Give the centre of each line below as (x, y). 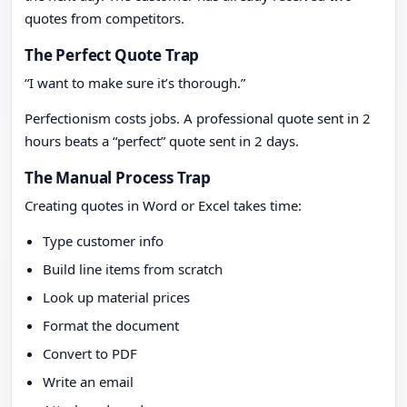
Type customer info (103, 241)
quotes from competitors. (104, 19)
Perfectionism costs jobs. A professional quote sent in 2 (198, 119)
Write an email (88, 382)
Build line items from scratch (133, 269)
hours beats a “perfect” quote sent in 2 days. (162, 141)
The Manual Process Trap (118, 178)
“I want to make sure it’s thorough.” (135, 83)
